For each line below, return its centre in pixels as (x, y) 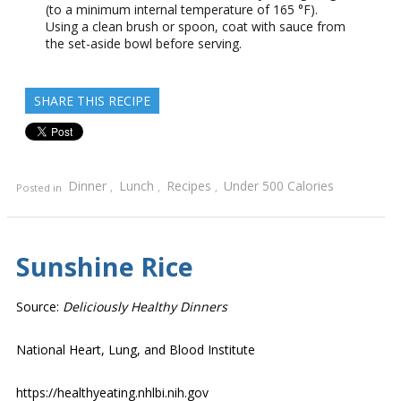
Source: (39, 307)
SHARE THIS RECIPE (92, 101)
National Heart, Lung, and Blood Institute (136, 350)
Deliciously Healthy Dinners (145, 307)
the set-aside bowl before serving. (144, 44)
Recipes (189, 186)
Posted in (40, 188)
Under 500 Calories (279, 186)
